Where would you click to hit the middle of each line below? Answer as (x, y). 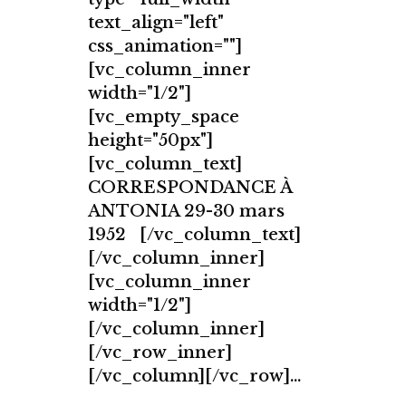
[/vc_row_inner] (160, 352)
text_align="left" (156, 22)
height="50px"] (150, 140)
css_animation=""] (165, 46)
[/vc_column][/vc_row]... (194, 376)
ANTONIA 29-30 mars (186, 211)
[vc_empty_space (164, 116)
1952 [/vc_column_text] (194, 234)
